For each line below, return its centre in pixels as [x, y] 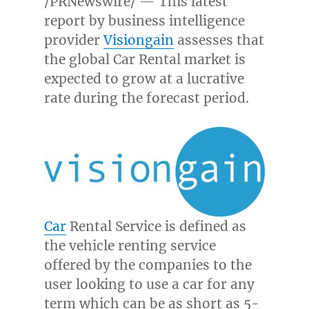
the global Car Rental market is [144, 60]
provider [73, 40]
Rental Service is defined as [156, 227]
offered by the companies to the [148, 265]
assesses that [219, 40]
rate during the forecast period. [146, 98]
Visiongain [138, 40]
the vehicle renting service [130, 246]
